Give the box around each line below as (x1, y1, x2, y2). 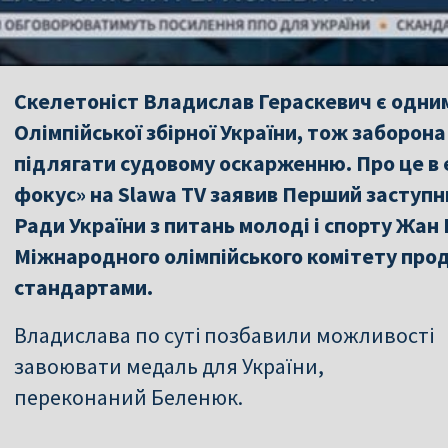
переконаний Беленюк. (14, 382, 243, 411)
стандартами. (14, 272, 153, 301)
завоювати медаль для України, (14, 351, 324, 380)
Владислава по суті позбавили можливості (14, 320, 434, 349)
